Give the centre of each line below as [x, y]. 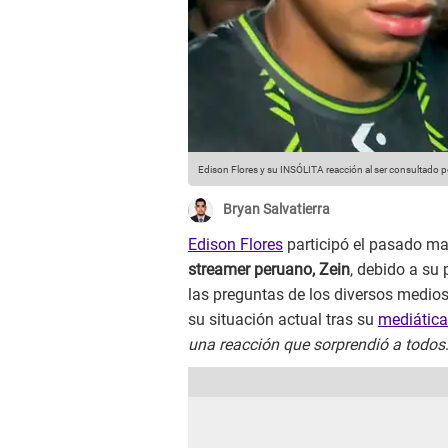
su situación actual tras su [283, 320]
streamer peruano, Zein [269, 270]
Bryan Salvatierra [276, 209]
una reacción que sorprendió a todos [316, 345]
